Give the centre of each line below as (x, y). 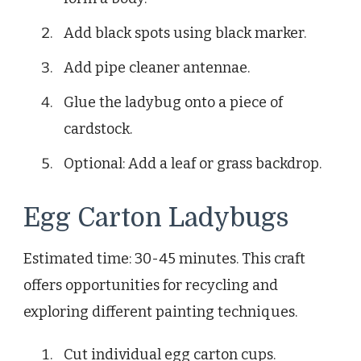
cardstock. (98, 129)
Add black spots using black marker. (185, 33)
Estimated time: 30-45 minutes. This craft (164, 258)
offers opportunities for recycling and (151, 285)
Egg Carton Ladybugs (156, 218)
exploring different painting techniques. (160, 311)
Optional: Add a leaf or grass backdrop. (193, 163)
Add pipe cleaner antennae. (157, 67)
